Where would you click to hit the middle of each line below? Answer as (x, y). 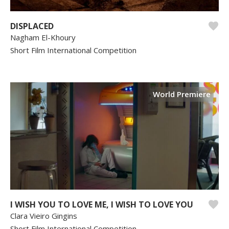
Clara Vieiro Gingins (44, 215)
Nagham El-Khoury (43, 37)
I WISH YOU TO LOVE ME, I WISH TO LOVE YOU (102, 204)
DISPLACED (32, 26)
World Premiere (182, 94)
